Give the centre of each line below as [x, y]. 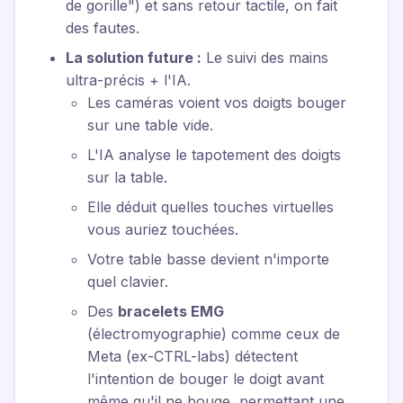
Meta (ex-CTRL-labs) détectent [193, 356]
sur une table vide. [150, 125]
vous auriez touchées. [163, 229]
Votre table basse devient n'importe [208, 259]
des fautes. [103, 28]
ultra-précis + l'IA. [128, 80]
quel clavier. [128, 282]
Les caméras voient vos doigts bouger [217, 103]
